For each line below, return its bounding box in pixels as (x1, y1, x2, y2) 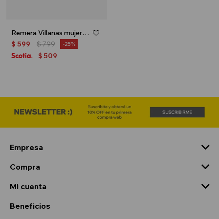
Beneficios (10, 200, 50, 211)
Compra (10, 161, 40, 172)
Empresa (10, 142, 43, 152)
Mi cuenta (10, 181, 46, 191)
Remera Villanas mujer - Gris (82, 28, 89, 37)
